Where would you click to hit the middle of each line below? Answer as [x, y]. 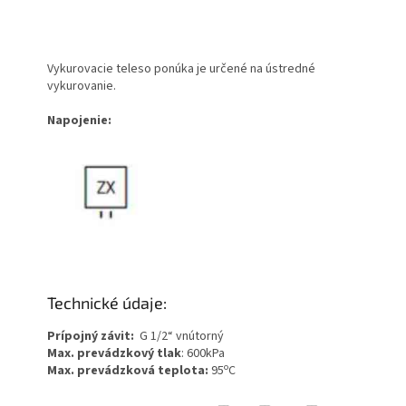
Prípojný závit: [91, 337]
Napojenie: [80, 121]
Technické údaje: [107, 303]
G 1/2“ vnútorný [179, 337]
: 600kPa [203, 354]
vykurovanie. [82, 87]
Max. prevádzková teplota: [128, 371]
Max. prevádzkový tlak [115, 354]
